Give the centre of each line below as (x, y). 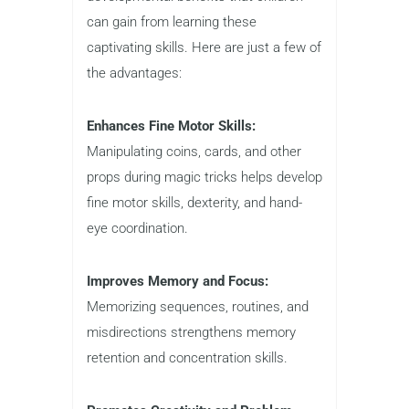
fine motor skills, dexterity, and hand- (194, 202)
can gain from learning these (172, 21)
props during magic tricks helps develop (204, 177)
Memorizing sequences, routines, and (198, 306)
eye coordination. (137, 228)
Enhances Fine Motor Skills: (171, 126)
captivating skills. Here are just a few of (204, 47)
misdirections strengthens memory (191, 332)
